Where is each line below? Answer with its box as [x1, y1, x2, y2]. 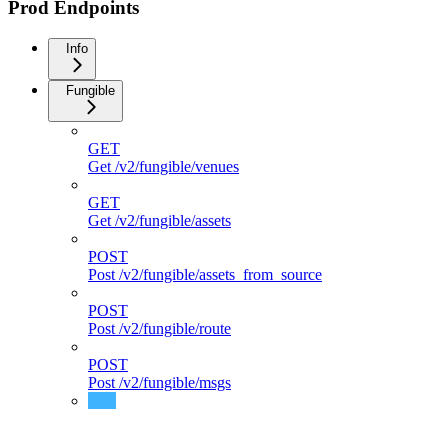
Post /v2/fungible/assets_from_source [88, 265, 322, 283]
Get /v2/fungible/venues [88, 157, 239, 175]
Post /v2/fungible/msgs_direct [88, 427, 274, 445]
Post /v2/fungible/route [88, 319, 231, 337]
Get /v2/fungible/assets [88, 211, 231, 229]
